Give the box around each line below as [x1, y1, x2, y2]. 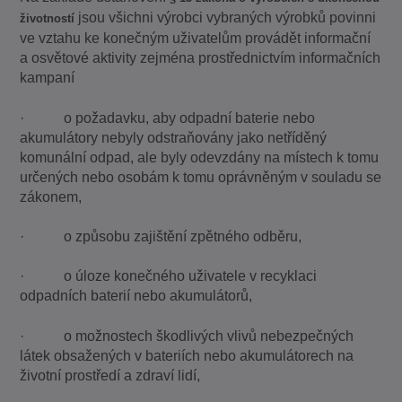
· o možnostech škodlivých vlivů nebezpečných [20, 328, 354, 344]
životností [20, 12, 75, 26]
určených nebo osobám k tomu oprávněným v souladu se [20, 169, 382, 185]
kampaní [20, 70, 75, 86]
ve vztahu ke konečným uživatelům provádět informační [20, 31, 371, 47]
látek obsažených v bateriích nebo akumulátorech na [20, 347, 354, 363]
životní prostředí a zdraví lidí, [20, 367, 201, 383]
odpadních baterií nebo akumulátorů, [20, 288, 253, 304]
